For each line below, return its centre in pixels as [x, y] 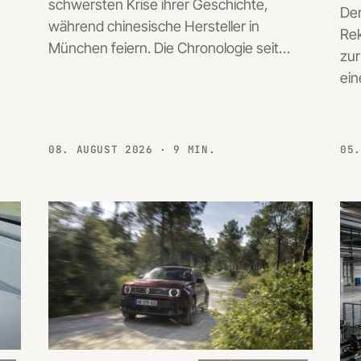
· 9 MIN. [188, 149]
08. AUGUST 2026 [104, 149]
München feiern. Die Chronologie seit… [169, 48]
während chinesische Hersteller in [154, 27]
